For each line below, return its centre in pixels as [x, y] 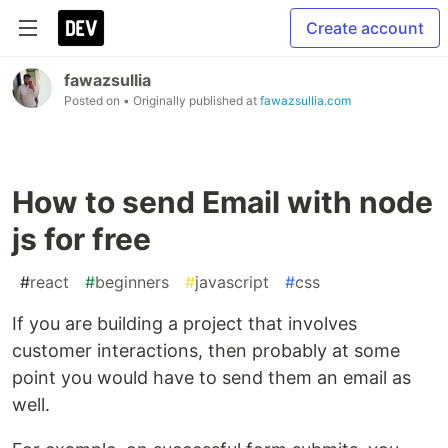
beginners [132, 282]
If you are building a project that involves [184, 323]
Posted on [93, 100]
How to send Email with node [222, 202]
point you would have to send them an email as [211, 377]
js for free [81, 239]
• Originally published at [191, 100]
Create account [365, 28]
